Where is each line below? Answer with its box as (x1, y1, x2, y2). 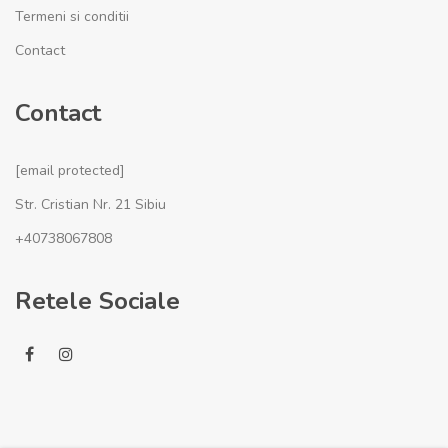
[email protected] (15, 161, 125, 180)
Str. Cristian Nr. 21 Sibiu (15, 195, 166, 214)
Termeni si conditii (15, 7, 129, 26)
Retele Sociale (15, 285, 180, 317)
